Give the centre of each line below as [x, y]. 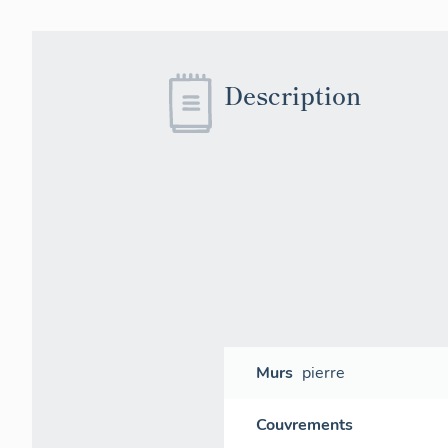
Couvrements [304, 425]
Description [292, 94]
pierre [324, 373]
